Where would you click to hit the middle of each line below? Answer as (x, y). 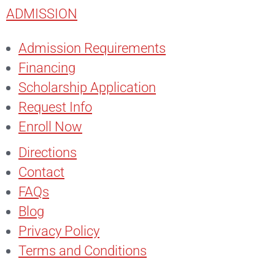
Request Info (55, 107)
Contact (41, 172)
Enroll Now (50, 127)
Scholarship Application (87, 87)
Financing (47, 68)
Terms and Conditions (83, 251)
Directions (48, 153)
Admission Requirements (92, 48)
